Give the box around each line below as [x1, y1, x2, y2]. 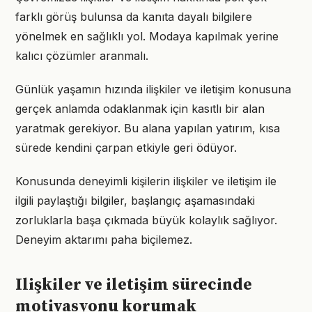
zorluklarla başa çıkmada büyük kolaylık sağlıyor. [15, 213, 277, 227]
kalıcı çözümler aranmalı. [15, 49, 148, 63]
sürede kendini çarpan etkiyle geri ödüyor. [15, 141, 237, 155]
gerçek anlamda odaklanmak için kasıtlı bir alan [15, 102, 265, 116]
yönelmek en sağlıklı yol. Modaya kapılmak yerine [15, 29, 279, 43]
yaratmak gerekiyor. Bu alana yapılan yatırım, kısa [15, 121, 280, 135]
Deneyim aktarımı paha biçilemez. [15, 233, 192, 247]
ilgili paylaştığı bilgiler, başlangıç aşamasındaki [15, 194, 255, 208]
